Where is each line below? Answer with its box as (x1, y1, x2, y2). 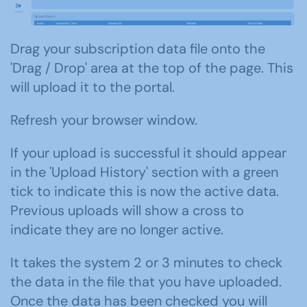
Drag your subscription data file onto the (10, 40, 265, 58)
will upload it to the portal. (10, 78, 175, 97)
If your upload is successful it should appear (10, 144, 286, 162)
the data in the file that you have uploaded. (10, 273, 282, 291)
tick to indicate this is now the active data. (10, 182, 279, 201)
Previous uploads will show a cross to (10, 201, 244, 220)
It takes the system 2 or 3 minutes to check (10, 254, 282, 272)
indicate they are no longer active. (10, 221, 223, 239)
